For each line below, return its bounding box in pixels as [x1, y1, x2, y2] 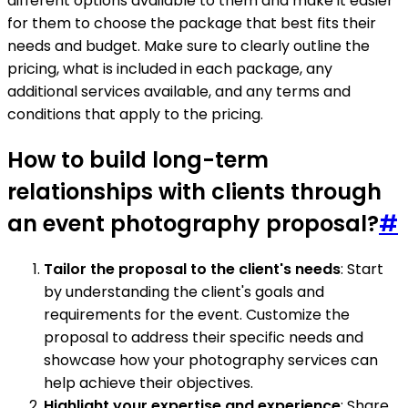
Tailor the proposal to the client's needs [44, 258, 341, 280]
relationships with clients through [7, 176, 382, 207]
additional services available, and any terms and [7, 81, 351, 102]
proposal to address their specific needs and [44, 326, 363, 348]
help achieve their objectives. [44, 372, 253, 393]
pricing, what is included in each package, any [7, 58, 332, 79]
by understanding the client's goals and [44, 280, 324, 302]
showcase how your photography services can [44, 349, 378, 371]
